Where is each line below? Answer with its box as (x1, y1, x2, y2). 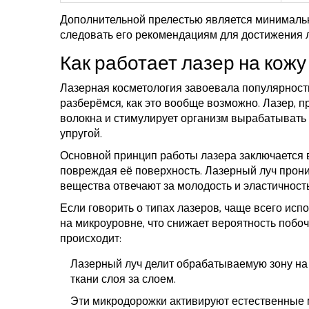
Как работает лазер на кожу (60, 48, 306, 81)
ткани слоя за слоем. (70, 270, 176, 290)
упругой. (60, 125, 102, 144)
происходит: (60, 230, 121, 249)
